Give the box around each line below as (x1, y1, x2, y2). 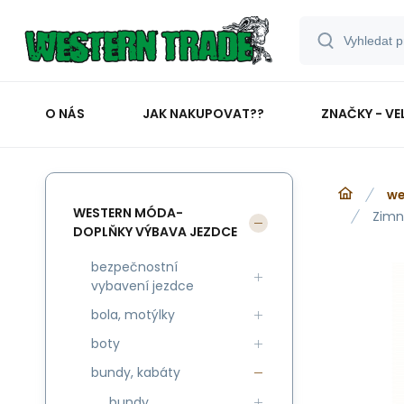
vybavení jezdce (91, 277, 194, 295)
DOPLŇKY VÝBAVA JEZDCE (73, 223, 237, 241)
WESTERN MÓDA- (73, 204, 183, 222)
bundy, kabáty (91, 363, 180, 381)
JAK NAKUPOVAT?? (142, 104, 264, 123)
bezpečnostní (91, 258, 178, 276)
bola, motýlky (91, 306, 175, 324)
